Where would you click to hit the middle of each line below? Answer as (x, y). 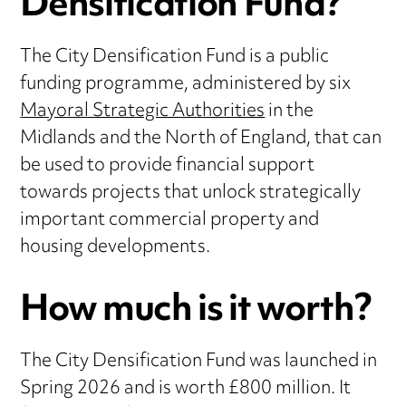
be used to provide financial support (168, 167)
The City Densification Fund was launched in (199, 362)
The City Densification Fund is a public (175, 58)
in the (290, 112)
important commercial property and (170, 221)
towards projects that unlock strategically (191, 194)
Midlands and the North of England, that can (201, 140)
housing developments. (116, 248)
